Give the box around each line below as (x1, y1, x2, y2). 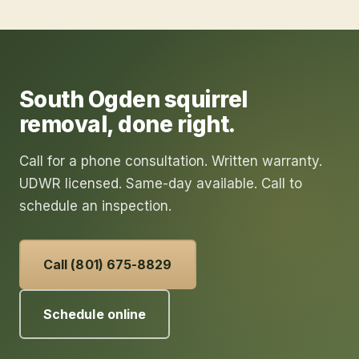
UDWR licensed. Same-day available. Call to (19, 175, 302, 192)
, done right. (107, 111, 236, 139)
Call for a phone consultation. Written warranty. (19, 153, 322, 170)
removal (19, 111, 107, 139)
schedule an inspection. (19, 198, 171, 215)
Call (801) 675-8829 (43, 256, 172, 273)
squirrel (163, 86, 248, 114)
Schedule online (43, 306, 147, 323)
